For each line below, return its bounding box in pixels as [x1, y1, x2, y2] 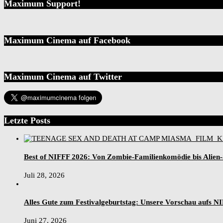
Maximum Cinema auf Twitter [4, 71, 122, 82]
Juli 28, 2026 [24, 171, 65, 180]
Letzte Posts [4, 115, 50, 125]
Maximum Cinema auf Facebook [4, 35, 130, 45]
